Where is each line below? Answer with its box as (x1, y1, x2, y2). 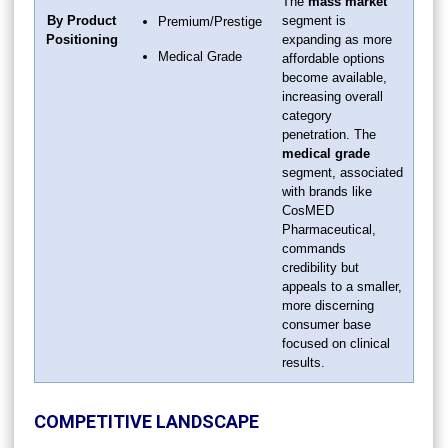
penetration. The (282, 126, 376, 142)
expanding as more (282, 31, 392, 47)
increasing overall (282, 88, 383, 104)
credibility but (282, 259, 359, 275)
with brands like (282, 183, 372, 199)
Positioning (45, 31, 118, 47)
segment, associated (282, 164, 403, 180)
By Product (47, 12, 116, 28)
